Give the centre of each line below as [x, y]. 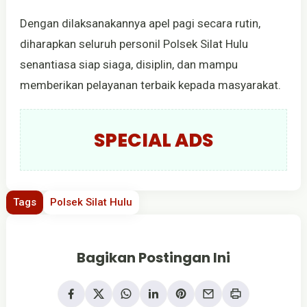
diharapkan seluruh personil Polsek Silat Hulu [134, 44]
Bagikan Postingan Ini [153, 257]
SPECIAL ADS [153, 140]
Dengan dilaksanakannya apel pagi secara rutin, [140, 23]
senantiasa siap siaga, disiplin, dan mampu [128, 64]
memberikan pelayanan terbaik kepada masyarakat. [150, 85]
